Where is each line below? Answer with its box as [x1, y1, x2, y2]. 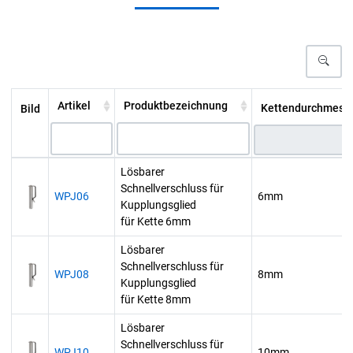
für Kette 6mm [121, 215, 191, 229]
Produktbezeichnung [123, 98, 228, 112]
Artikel [57, 98, 91, 112]
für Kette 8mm [121, 293, 191, 307]
